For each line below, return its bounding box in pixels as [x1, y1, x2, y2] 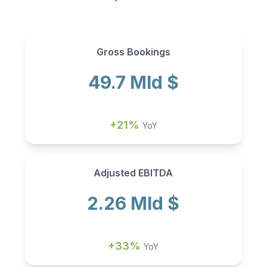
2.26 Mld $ [87, 193, 180, 215]
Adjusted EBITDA [94, 167, 173, 179]
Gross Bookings [96, 46, 170, 58]
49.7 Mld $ [88, 72, 179, 94]
